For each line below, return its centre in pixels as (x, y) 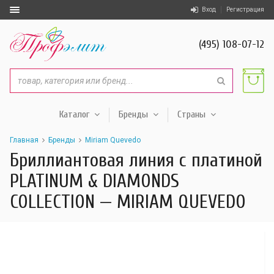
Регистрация (245, 9)
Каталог (74, 114)
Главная (24, 140)
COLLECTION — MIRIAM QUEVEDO (128, 202)
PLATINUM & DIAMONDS (94, 181)
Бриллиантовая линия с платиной (136, 160)
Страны (191, 114)
